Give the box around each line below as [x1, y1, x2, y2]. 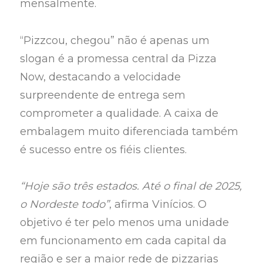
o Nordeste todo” [20, 198, 110, 211]
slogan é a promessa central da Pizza [20, 52, 217, 65]
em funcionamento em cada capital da [20, 234, 227, 248]
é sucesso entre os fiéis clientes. [20, 143, 187, 156]
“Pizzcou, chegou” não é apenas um [20, 33, 210, 47]
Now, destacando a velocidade [20, 70, 181, 83]
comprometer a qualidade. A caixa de [20, 106, 219, 120]
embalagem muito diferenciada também [20, 124, 239, 138]
